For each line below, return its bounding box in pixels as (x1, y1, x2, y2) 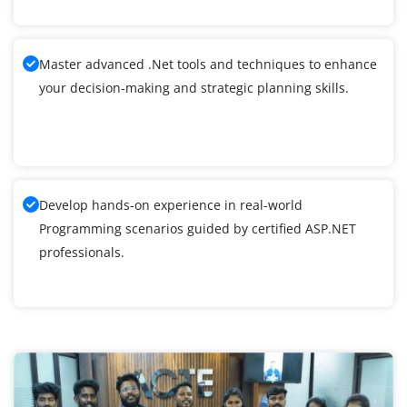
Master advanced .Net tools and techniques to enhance (39, 55, 377, 74)
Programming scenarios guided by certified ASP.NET (39, 220, 356, 238)
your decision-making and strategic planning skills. (39, 79, 349, 97)
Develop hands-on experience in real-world (39, 196, 303, 214)
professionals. (39, 243, 124, 262)
